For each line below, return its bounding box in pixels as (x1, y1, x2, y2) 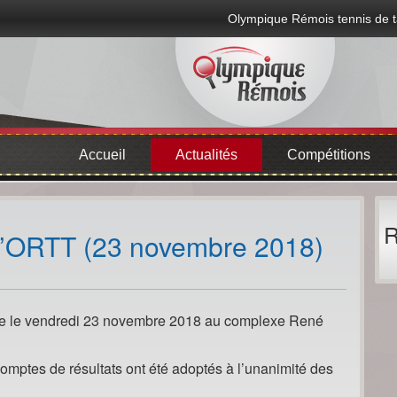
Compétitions (286, 147, 370, 162)
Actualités (175, 147, 237, 162)
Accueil (78, 147, 126, 162)
